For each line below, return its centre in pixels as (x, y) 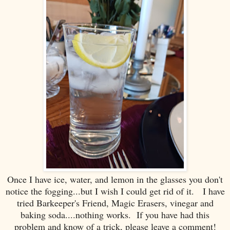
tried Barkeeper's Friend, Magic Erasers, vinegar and (115, 203)
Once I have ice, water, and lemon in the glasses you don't (115, 179)
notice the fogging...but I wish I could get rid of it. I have (115, 191)
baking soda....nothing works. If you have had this (115, 215)
